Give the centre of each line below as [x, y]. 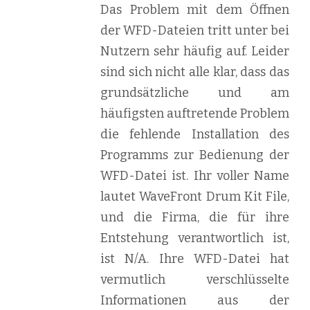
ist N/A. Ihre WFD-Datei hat [195, 259]
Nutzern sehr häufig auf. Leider [195, 51]
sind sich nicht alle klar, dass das [195, 72]
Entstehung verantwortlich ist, [195, 238]
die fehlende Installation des [195, 134]
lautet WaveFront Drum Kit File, [195, 197]
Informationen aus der [195, 300]
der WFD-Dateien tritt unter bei [195, 30]
